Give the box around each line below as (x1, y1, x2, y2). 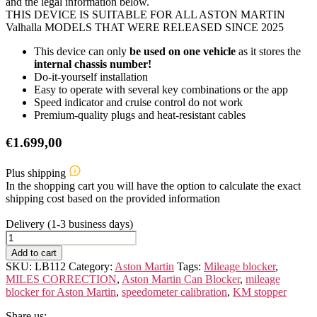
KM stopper (233, 285, 287, 298)
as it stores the (236, 45, 301, 58)
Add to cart (11, 247, 57, 258)
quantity (5, 267, 41, 280)
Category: (69, 260, 115, 272)
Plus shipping (6, 166, 69, 179)
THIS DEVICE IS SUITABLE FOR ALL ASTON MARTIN (6, 8, 285, 21)
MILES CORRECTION (6, 272, 117, 285)
